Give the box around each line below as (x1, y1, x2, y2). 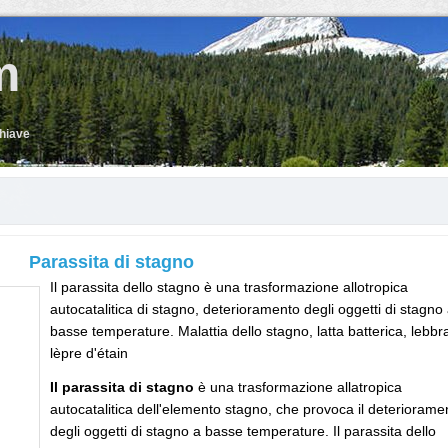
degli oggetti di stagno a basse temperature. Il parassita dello (50, 423, 436, 439)
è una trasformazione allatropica (194, 379, 402, 395)
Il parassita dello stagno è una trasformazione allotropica (50, 279, 408, 295)
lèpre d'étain (50, 345, 128, 361)
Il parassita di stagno (50, 379, 194, 395)
